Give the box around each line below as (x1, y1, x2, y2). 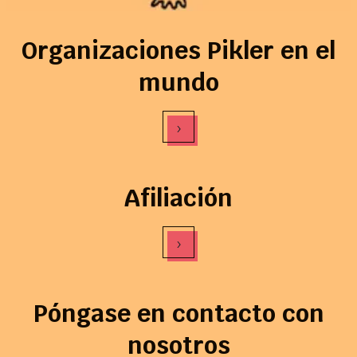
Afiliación (124, 182, 233, 214)
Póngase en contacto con (33, 297, 324, 329)
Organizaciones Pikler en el (22, 34, 335, 66)
